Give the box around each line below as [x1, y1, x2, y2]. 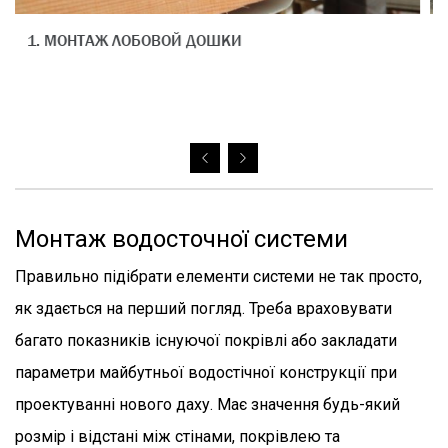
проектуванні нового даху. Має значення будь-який [15, 394, 400, 414]
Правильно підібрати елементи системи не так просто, [15, 266, 422, 286]
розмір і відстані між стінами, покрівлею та [15, 426, 340, 446]
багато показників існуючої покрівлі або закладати [15, 330, 397, 350]
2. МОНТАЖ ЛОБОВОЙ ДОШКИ [35, 30, 250, 51]
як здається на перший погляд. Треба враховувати [15, 298, 392, 318]
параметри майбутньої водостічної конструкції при [15, 362, 397, 382]
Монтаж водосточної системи [15, 224, 348, 253]
